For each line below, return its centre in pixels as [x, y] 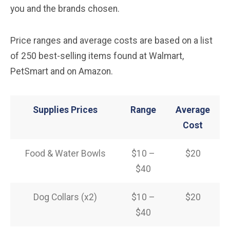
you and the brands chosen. [65, 8]
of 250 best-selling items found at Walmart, [97, 56]
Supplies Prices [65, 110]
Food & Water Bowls [65, 153]
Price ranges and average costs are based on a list [111, 40]
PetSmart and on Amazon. [62, 71]
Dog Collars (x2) [65, 197]
